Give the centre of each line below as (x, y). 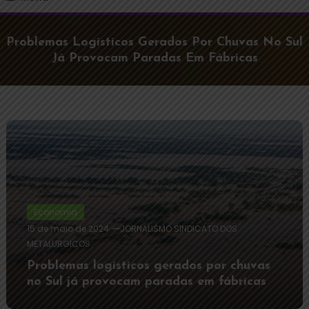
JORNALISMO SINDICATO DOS (178, 229)
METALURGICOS (58, 244)
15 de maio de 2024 (68, 229)
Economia (55, 212)
